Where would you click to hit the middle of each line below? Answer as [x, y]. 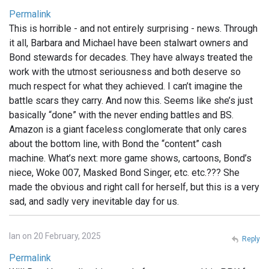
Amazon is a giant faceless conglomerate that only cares [128, 129]
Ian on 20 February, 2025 [55, 236]
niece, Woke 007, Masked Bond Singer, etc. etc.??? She [124, 172]
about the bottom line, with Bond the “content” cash [115, 144]
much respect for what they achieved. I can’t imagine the [126, 86]
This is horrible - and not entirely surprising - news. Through [133, 28]
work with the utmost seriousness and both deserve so [125, 71]
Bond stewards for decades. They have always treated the [131, 57]
